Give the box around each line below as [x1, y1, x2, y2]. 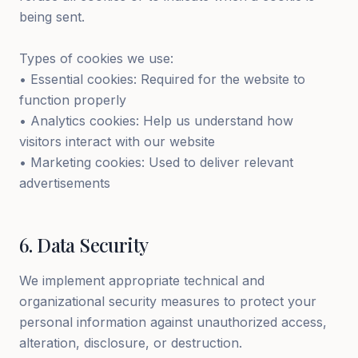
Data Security [37, 232, 149, 257]
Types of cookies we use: [19, 50, 173, 66]
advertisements [19, 175, 110, 191]
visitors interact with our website [19, 133, 215, 149]
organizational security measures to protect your [19, 293, 316, 309]
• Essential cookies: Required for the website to [19, 71, 305, 87]
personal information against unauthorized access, [19, 314, 327, 330]
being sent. [19, 9, 85, 25]
